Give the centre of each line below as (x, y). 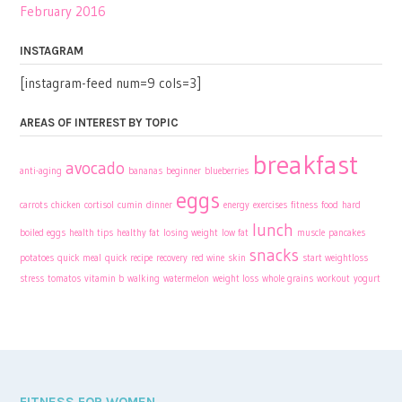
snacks (274, 255)
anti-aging (41, 171)
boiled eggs (43, 233)
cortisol (99, 205)
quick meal (79, 258)
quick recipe (129, 258)
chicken (66, 205)
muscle (311, 233)
